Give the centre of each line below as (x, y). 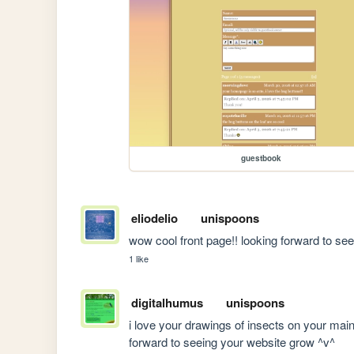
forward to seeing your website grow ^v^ (232, 341)
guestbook (261, 158)
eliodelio (154, 218)
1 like (139, 259)
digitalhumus (167, 302)
